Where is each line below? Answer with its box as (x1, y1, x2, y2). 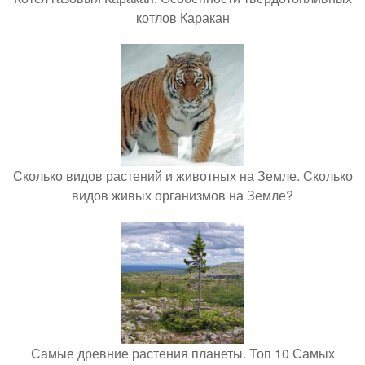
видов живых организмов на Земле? (72, 186, 293, 204)
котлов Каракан (135, 8, 230, 27)
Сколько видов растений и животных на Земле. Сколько (12, 166, 353, 185)
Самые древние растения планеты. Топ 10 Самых (30, 344, 335, 363)
